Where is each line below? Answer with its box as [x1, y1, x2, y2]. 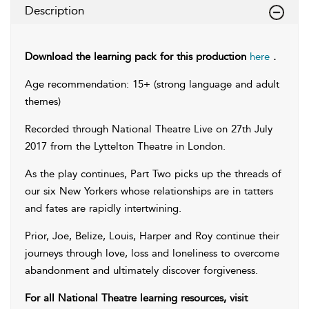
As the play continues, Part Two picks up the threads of [25, 168, 281, 180]
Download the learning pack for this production [25, 50, 250, 63]
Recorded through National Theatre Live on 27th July [25, 123, 272, 135]
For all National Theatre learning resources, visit [25, 292, 248, 304]
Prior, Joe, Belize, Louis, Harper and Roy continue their [25, 230, 279, 242]
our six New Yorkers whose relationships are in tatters [25, 185, 273, 197]
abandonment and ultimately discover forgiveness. [25, 264, 258, 277]
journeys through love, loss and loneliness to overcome [25, 247, 279, 259]
